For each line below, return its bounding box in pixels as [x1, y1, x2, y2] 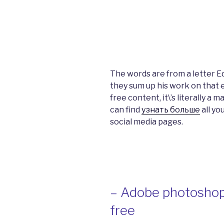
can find [110, 104, 141, 114]
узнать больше [141, 104, 200, 114]
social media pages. [110, 116, 183, 126]
